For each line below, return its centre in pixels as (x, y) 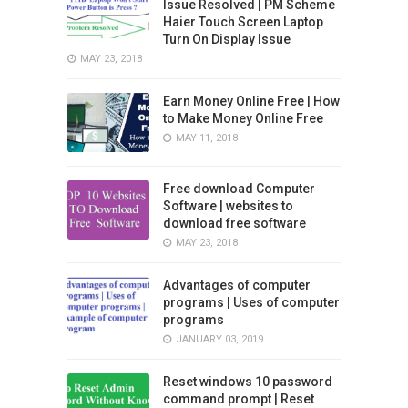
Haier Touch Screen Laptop (243, 21)
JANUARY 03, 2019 (219, 339)
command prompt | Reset (238, 398)
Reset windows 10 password (247, 381)
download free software (234, 223)
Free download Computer (239, 188)
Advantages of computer (236, 285)
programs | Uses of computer (251, 302)
